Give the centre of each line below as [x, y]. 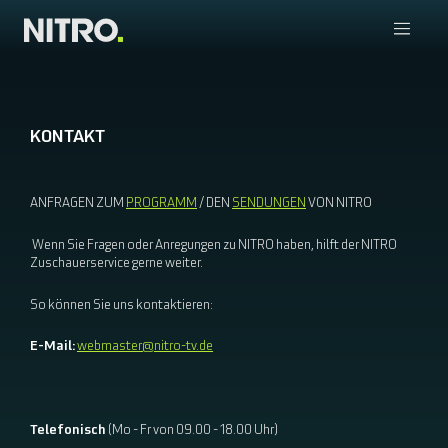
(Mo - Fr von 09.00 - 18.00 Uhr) [193, 430]
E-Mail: [52, 347]
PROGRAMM [161, 203]
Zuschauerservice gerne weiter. [117, 263]
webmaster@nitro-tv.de [145, 347]
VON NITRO [339, 203]
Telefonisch [68, 430]
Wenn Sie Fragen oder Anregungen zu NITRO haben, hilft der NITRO [213, 245]
